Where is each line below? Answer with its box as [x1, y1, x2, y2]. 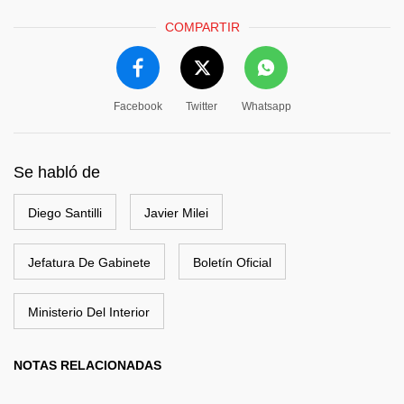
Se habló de [14, 162, 100, 181]
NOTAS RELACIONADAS [14, 357, 161, 372]
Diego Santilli [28, 205, 102, 220]
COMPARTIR [164, 19, 240, 34]
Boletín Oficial [193, 254, 271, 270]
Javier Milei [144, 205, 208, 220]
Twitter [186, 99, 217, 113]
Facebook [113, 99, 162, 113]
